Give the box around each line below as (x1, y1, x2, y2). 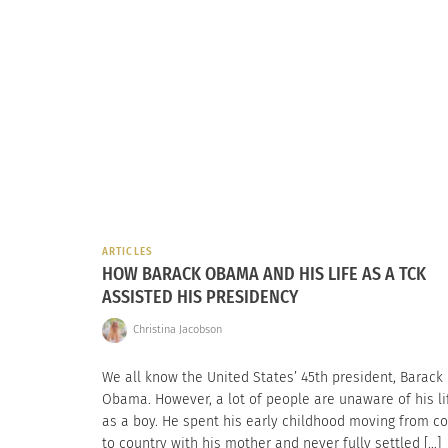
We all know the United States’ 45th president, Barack (102, 368, 443, 386)
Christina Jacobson (132, 323, 222, 337)
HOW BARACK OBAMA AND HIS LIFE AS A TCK (102, 262, 426, 285)
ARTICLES (102, 245, 153, 259)
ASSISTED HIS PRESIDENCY (102, 285, 298, 308)
